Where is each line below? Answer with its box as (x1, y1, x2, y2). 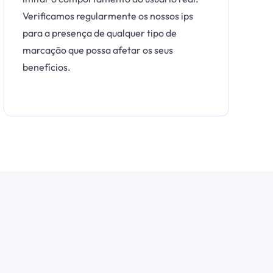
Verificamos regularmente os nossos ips (23, 10, 193, 22)
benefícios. (23, 61, 71, 73)
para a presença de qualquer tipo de (23, 27, 177, 39)
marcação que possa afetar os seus (23, 44, 173, 56)
